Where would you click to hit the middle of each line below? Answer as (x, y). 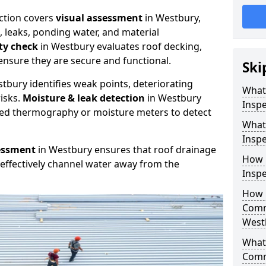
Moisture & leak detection (84, 98)
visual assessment (99, 18)
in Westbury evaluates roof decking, (120, 46)
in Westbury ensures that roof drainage (126, 150)
